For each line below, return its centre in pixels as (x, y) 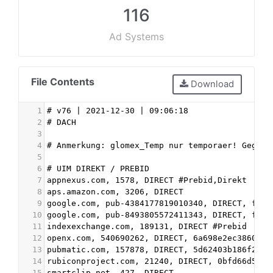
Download (211, 84)
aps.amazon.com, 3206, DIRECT (115, 191)
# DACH (62, 122)
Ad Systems (136, 37)
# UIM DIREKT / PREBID (98, 168)
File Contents (63, 82)
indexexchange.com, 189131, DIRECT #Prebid (147, 226)
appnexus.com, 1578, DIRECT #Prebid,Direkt (147, 180)
